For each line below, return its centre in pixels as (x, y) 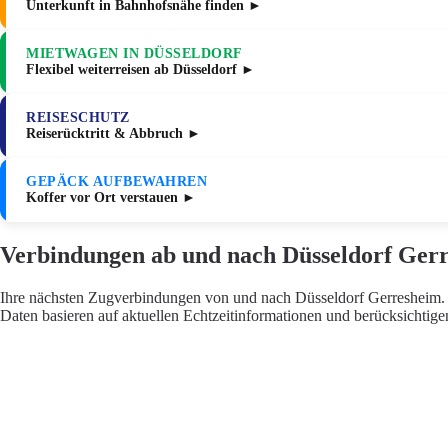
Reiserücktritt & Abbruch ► (113, 134)
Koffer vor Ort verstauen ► (111, 198)
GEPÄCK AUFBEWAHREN (116, 182)
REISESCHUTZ (78, 118)
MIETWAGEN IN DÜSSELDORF (134, 54)
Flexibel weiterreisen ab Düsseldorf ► (140, 70)
